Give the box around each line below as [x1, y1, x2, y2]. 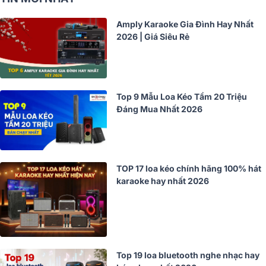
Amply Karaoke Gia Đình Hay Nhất [116, 18, 254, 29]
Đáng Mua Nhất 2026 [116, 103, 202, 114]
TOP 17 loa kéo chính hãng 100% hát [116, 163, 261, 174]
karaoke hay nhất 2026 [116, 176, 209, 186]
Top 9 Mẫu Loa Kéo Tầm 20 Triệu [116, 91, 247, 102]
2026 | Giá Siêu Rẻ [116, 31, 189, 42]
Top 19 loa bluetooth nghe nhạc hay [116, 250, 259, 261]
